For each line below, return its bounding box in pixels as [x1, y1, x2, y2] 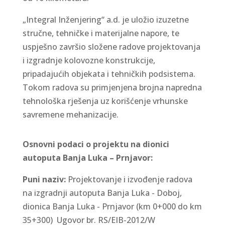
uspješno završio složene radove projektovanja [22, 41, 200, 52]
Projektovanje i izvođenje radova [65, 174, 192, 185]
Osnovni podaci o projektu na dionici [22, 139, 169, 150]
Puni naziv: [22, 174, 66, 185]
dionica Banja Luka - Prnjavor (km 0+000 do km [22, 201, 202, 212]
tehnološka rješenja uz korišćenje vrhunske [22, 95, 188, 106]
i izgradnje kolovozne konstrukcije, [22, 55, 155, 66]
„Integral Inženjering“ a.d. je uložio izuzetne [22, 14, 189, 25]
